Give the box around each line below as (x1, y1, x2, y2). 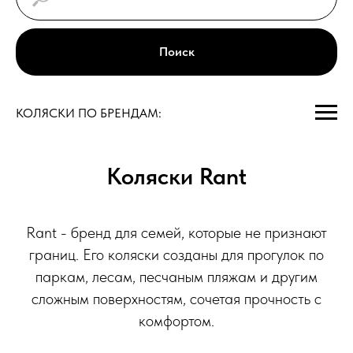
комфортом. (139, 311, 214, 331)
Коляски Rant (106, 162, 247, 191)
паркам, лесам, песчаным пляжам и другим (35, 267, 318, 287)
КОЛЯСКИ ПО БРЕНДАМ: (16, 105, 162, 121)
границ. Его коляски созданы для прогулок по (29, 245, 324, 265)
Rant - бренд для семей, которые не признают (26, 223, 327, 243)
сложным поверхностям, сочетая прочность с (32, 289, 321, 309)
